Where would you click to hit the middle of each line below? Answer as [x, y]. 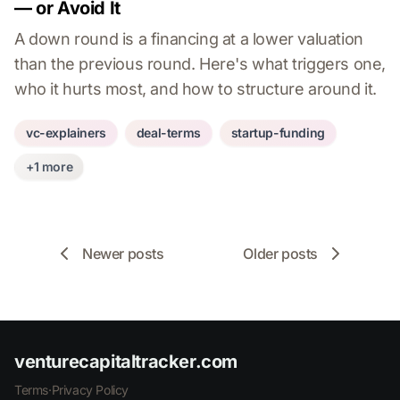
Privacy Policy [90, 390]
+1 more [50, 167]
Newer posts [123, 254]
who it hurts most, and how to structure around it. [196, 89]
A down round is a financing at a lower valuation [189, 39]
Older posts [280, 254]
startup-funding [278, 133]
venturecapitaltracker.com [126, 362]
